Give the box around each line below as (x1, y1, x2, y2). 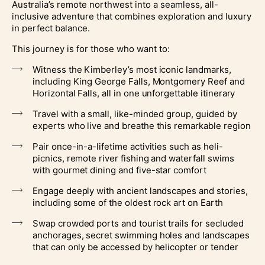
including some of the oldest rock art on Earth (33, 196, 223, 208)
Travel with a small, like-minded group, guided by (33, 108, 237, 119)
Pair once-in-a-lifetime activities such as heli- (33, 140, 223, 152)
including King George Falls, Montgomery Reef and (33, 75, 245, 87)
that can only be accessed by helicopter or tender (33, 241, 238, 253)
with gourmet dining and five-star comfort (33, 164, 206, 176)
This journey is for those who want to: (12, 43, 170, 54)
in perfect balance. (12, 22, 90, 34)
